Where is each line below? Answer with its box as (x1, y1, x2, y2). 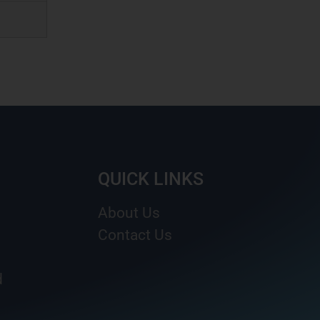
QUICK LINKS (98, 169, 204, 190)
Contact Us (98, 226, 172, 244)
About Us (98, 204, 160, 222)
